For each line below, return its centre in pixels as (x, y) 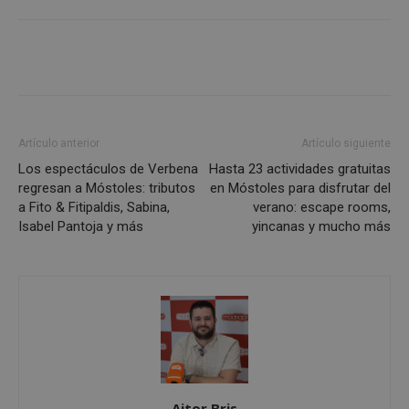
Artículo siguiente (346, 144)
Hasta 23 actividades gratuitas (300, 169)
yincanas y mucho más (321, 227)
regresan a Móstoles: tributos (107, 189)
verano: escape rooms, (322, 208)
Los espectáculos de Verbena (108, 169)
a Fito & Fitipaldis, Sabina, (94, 208)
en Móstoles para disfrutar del (300, 189)
